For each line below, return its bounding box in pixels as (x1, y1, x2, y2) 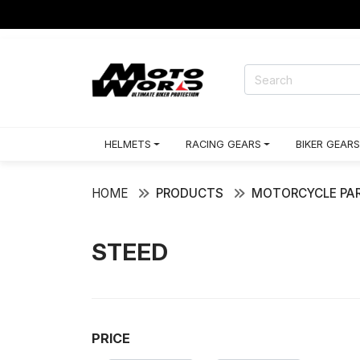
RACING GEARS (185, 137, 261, 150)
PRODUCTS (156, 186, 223, 201)
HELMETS (104, 137, 151, 150)
